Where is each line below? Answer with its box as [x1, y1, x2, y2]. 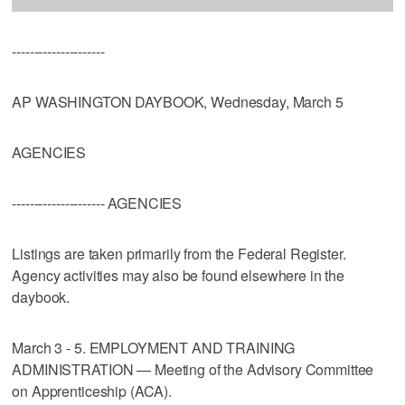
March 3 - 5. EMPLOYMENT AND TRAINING [12, 336, 296, 358]
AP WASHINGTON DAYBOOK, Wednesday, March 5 [12, 90, 344, 112]
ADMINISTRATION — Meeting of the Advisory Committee [12, 358, 374, 380]
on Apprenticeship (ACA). [12, 380, 172, 401]
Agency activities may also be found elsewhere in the [12, 264, 345, 286]
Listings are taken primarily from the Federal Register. [12, 242, 346, 264]
